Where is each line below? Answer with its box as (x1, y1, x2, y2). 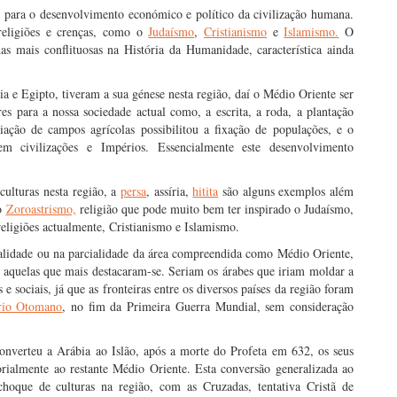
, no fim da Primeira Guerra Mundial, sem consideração (62, 298, 354, 315)
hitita (192, 183, 219, 199)
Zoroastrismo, (5, 200, 76, 217)
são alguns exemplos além (222, 183, 354, 199)
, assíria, (146, 183, 193, 199)
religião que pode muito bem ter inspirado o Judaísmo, (75, 200, 354, 217)
